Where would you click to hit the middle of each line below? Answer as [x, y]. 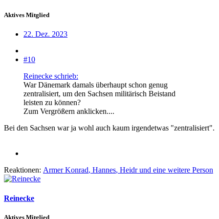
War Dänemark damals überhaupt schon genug [96, 85]
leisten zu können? [52, 103]
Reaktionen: [22, 170]
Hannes [104, 170]
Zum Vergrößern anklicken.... [69, 111]
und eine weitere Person [175, 170]
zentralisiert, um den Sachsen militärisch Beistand [99, 94]
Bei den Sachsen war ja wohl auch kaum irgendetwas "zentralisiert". [109, 128]
